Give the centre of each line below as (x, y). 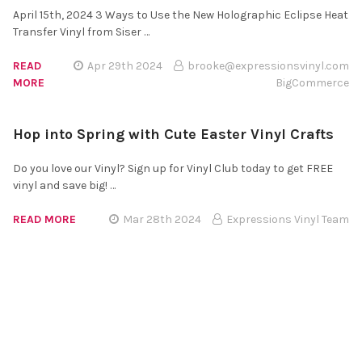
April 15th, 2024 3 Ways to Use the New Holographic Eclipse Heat (181, 15)
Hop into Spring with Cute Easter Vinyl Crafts (173, 134)
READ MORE (44, 219)
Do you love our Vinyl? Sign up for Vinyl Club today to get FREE (173, 168)
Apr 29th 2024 (125, 65)
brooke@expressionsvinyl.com (268, 65)
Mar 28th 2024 (162, 219)
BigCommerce (312, 82)
